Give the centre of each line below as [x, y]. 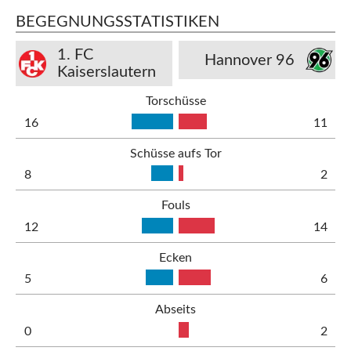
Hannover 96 [249, 60]
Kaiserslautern [106, 72]
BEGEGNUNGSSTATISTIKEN [118, 22]
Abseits [175, 309]
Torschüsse [175, 101]
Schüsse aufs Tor [175, 153]
